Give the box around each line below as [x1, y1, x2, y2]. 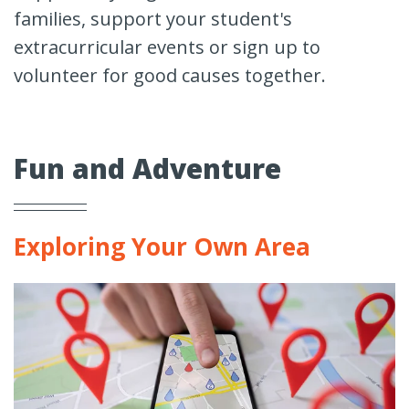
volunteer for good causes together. [14, 63, 326, 89]
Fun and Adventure [14, 150, 281, 188]
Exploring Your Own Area [14, 230, 310, 264]
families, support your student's [14, 6, 292, 32]
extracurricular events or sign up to [14, 35, 320, 60]
